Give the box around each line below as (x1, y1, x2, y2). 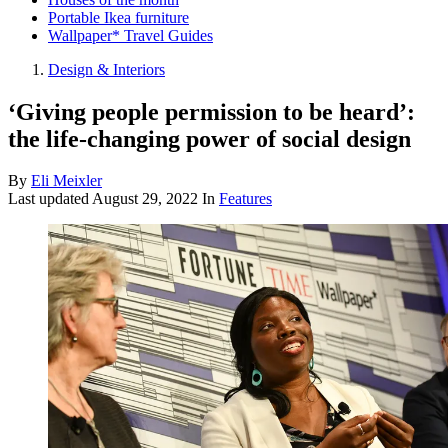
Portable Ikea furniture (48, 8, 189, 26)
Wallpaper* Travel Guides (48, 26, 213, 44)
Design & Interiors (48, 60, 165, 78)
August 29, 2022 (92, 190, 198, 208)
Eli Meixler (31, 172, 102, 190)
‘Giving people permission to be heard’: (8, 98, 415, 125)
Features (219, 190, 272, 208)
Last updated (8, 190, 92, 208)
